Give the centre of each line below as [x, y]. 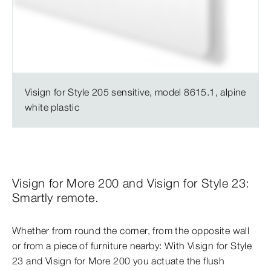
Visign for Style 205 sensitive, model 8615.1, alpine [135, 92]
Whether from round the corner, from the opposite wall [131, 231]
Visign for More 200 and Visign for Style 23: [131, 183]
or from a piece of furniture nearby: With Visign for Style [132, 246]
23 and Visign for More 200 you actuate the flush [119, 261]
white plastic [52, 107]
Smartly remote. [55, 198]
